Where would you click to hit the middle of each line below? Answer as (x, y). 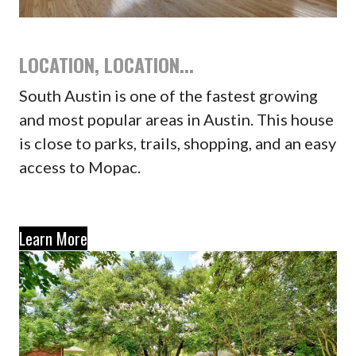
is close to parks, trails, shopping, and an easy (177, 143)
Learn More (53, 239)
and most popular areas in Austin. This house (176, 120)
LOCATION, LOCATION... (106, 65)
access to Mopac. (79, 167)
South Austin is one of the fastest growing (168, 96)
